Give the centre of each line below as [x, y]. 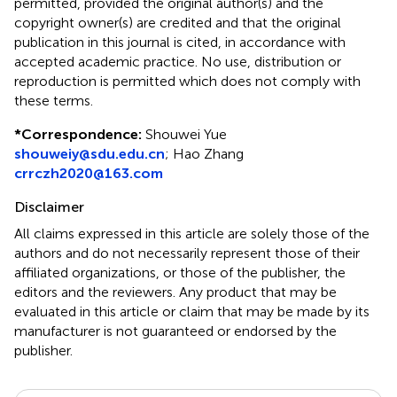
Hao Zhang [208, 153]
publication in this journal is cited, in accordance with [180, 42]
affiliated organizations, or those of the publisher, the [180, 272]
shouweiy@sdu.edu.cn [90, 153]
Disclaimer [49, 206]
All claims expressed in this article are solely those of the [192, 233]
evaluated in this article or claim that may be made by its [192, 311]
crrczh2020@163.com [89, 173]
